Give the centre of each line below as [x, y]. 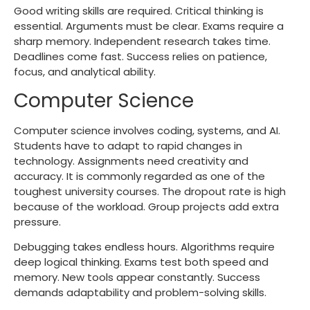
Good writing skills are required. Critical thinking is [139, 10]
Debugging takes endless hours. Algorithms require [144, 247]
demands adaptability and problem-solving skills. [140, 293]
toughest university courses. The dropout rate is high [150, 191]
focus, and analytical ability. [85, 71]
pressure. [39, 221]
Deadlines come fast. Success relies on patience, [140, 56]
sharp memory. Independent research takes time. [142, 41]
